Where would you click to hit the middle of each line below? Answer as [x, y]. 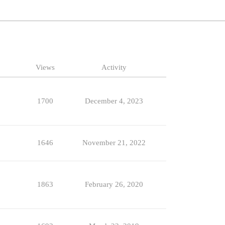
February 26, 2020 [114, 185]
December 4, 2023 [114, 101]
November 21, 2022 [114, 143]
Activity [114, 68]
